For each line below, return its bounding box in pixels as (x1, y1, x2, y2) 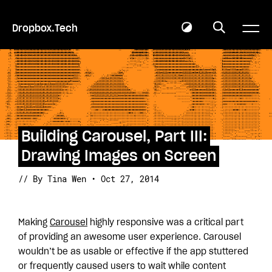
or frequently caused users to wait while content (18, 262, 226, 271)
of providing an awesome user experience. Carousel (18, 233, 241, 242)
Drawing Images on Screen (21, 149, 216, 164)
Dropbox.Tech (12, 23, 78, 33)
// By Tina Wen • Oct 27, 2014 (18, 173, 159, 185)
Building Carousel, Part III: (21, 129, 207, 144)
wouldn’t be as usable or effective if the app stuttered (18, 248, 248, 256)
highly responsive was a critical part (87, 219, 243, 227)
